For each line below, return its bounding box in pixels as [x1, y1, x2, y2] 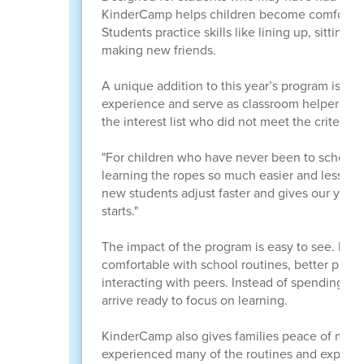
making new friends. [101, 40, 216, 59]
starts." [101, 201, 138, 220]
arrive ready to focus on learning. [101, 290, 288, 310]
